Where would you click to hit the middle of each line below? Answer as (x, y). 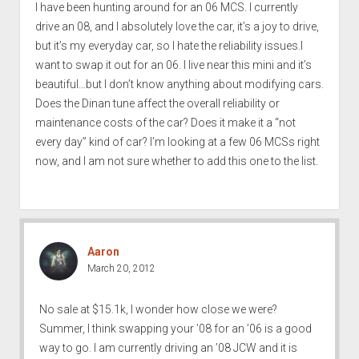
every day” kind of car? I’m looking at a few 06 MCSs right (177, 142)
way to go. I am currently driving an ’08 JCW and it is (168, 348)
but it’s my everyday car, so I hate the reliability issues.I (169, 46)
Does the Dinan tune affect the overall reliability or (157, 104)
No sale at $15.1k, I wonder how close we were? (158, 310)
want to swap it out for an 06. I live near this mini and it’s (173, 65)
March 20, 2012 (121, 269)
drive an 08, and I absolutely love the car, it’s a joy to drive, (177, 27)
